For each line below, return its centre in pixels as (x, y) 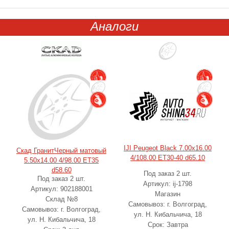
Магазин (168, 194)
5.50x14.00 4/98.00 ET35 (61, 160)
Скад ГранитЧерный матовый (61, 150)
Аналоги (114, 26)
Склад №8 (61, 199)
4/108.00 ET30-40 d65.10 (168, 157)
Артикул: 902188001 (61, 189)
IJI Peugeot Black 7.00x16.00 (168, 148)
